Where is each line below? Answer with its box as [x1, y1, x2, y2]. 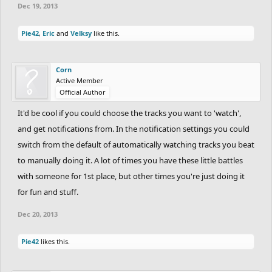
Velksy [70, 28, 92, 38]
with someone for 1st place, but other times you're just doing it [18, 170, 245, 182]
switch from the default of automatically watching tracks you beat [18, 138, 254, 150]
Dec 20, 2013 [18, 209, 58, 219]
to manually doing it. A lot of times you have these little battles [18, 154, 243, 166]
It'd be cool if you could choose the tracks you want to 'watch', [18, 107, 241, 118]
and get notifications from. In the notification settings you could [18, 123, 250, 134]
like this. [92, 28, 120, 38]
